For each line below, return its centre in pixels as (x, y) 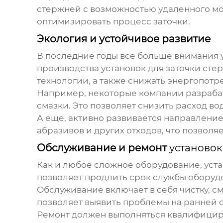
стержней (59, 9)
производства (69, 68)
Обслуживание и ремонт (103, 148)
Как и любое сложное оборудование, (120, 165)
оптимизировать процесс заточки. (113, 22)
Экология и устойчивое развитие (123, 39)
